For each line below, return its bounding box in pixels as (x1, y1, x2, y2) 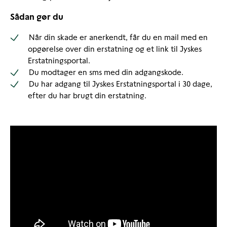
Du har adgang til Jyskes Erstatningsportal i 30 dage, (29, 79, 212, 89)
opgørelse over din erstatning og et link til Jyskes (28, 44, 202, 54)
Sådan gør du (10, 11, 63, 22)
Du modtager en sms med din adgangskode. (29, 67, 183, 77)
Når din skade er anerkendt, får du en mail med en (29, 32, 208, 42)
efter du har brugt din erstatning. (28, 91, 148, 100)
